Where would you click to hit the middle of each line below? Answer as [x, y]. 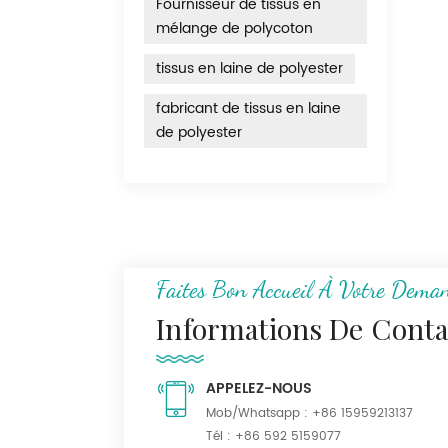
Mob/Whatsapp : [259, 413]
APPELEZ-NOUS [259, 388]
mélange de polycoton [234, 29]
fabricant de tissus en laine [248, 109]
